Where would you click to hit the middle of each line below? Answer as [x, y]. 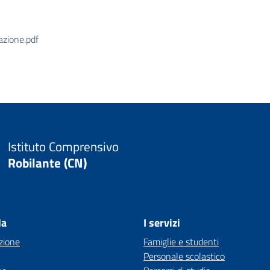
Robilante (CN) [47, 163]
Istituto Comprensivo [63, 146]
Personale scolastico [184, 256]
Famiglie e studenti [181, 242]
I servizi [162, 223]
